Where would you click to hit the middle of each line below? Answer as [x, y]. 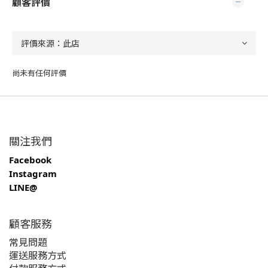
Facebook [30, 160]
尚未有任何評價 [39, 73]
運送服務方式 [38, 255]
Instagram [33, 173]
